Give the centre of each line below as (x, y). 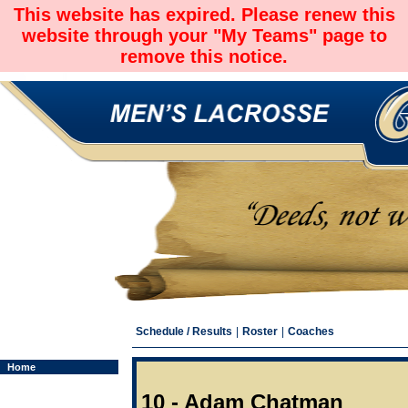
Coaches (311, 331)
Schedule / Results (184, 331)
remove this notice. (204, 56)
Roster (260, 331)
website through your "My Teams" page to (204, 36)
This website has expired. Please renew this (204, 15)
